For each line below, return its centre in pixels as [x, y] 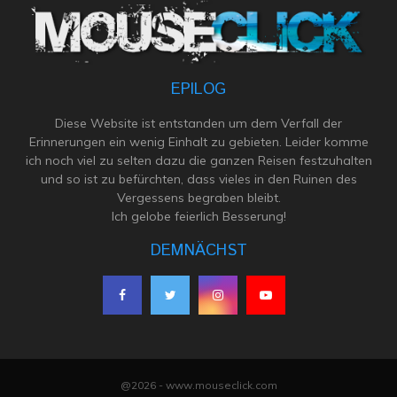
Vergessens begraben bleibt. [198, 197]
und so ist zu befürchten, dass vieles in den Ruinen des [198, 179]
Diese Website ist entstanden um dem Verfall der [198, 123]
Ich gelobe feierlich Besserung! [198, 216]
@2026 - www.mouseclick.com [198, 385]
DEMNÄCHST [198, 250]
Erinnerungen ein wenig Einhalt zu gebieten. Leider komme [198, 141]
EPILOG [198, 89]
